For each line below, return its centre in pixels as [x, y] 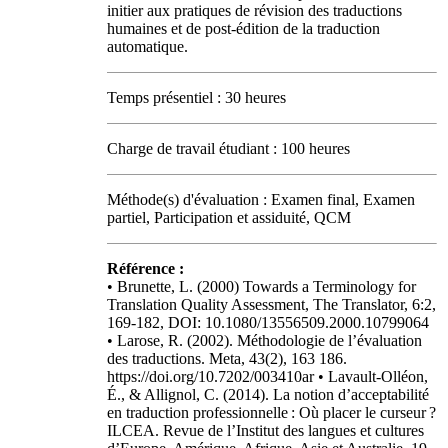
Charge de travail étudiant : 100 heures [228, 148]
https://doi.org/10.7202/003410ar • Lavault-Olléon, [267, 376]
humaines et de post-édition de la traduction [243, 28]
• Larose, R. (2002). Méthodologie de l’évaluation [264, 340]
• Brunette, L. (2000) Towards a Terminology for [261, 286]
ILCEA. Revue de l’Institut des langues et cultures [265, 430]
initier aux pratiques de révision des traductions [254, 10]
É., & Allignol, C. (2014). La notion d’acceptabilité [268, 394]
